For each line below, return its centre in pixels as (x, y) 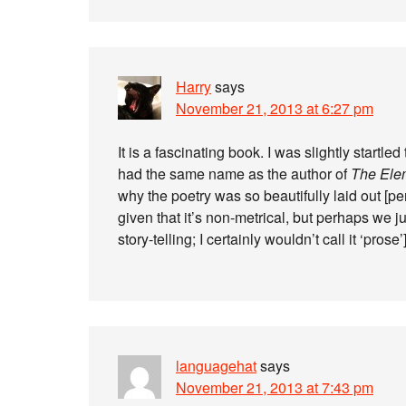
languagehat (216, 366)
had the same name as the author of (234, 174)
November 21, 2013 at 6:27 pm (275, 108)
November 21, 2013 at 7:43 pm (275, 387)
